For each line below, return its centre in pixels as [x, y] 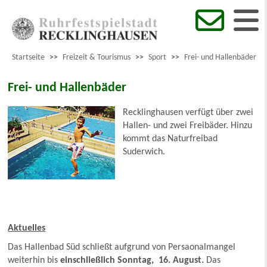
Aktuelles [27, 229]
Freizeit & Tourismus [97, 58]
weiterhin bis [34, 261]
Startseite [28, 58]
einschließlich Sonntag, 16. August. [132, 261]
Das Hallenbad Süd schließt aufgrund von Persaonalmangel [122, 248]
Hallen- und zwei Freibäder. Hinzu [188, 126]
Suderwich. [145, 152]
